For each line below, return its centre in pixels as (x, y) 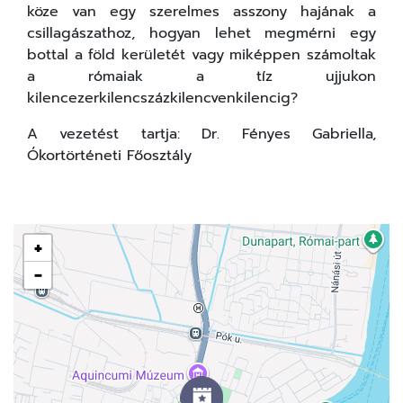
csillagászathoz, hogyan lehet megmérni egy (201, 34)
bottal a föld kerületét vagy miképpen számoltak (201, 55)
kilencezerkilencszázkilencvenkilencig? (162, 99)
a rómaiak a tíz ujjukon (201, 77)
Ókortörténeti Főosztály (109, 156)
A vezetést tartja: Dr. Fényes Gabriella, (201, 134)
